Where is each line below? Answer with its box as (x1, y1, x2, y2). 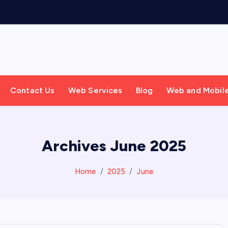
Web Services (68, 85, 123, 95)
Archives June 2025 (41, 136, 187, 155)
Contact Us (10, 85, 55, 95)
